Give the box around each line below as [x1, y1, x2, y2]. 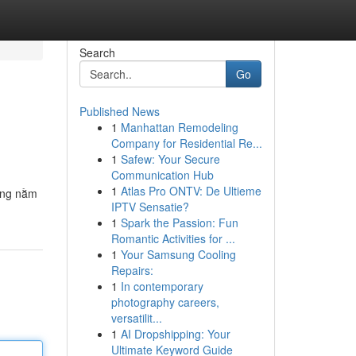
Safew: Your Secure [120, 151, 220, 167]
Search [79, 44, 115, 60]
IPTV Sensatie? [110, 199, 189, 215]
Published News [79, 103, 160, 119]
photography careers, [110, 294, 219, 310]
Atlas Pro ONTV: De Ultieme [120, 183, 261, 199]
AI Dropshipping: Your [120, 326, 230, 342]
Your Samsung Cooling [120, 246, 236, 262]
